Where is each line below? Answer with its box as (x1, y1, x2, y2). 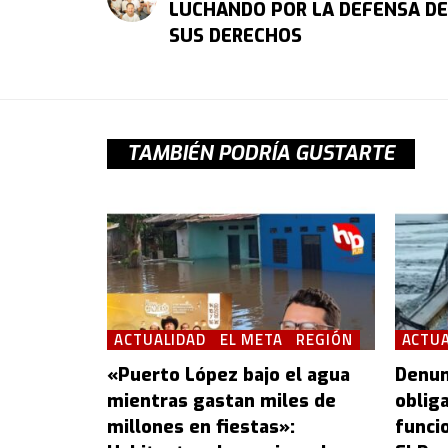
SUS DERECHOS (169, 24, 302, 49)
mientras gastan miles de (107, 388, 336, 413)
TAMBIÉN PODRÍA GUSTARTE (127, 140, 395, 168)
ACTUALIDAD (114, 327, 207, 351)
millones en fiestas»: (107, 414, 295, 439)
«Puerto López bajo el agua (107, 362, 350, 387)
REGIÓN (296, 327, 353, 351)
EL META (220, 327, 283, 351)
